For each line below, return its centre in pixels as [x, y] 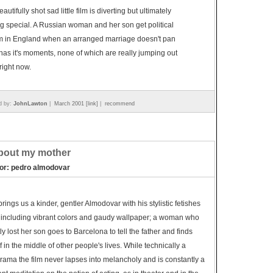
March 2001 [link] [76, 104]
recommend [120, 104]
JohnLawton [30, 104]
